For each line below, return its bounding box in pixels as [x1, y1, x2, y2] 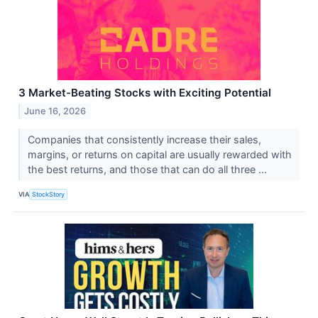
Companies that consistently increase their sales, [27, 133, 261, 146]
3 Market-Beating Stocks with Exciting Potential [18, 86, 271, 100]
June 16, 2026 [24, 105, 87, 116]
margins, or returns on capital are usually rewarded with [27, 148, 292, 160]
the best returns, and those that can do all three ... [27, 163, 270, 175]
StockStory [32, 190, 65, 199]
